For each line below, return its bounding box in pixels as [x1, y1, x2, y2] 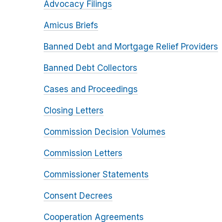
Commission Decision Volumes [44, 126, 166, 137]
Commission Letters [44, 148, 122, 158]
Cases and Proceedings [44, 84, 138, 94]
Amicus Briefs [44, 20, 98, 30]
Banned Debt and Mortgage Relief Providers [44, 41, 218, 52]
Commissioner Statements [44, 169, 149, 179]
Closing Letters [44, 105, 104, 115]
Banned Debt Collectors [44, 62, 137, 73]
